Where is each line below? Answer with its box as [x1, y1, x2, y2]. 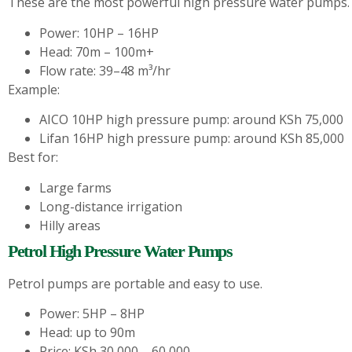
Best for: [8, 148, 58, 167]
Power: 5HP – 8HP [39, 304, 145, 322]
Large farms [39, 178, 112, 196]
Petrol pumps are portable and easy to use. [8, 274, 262, 292]
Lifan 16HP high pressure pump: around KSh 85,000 [39, 130, 344, 148]
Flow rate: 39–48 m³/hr [39, 61, 170, 79]
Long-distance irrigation [39, 197, 182, 215]
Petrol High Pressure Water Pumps [8, 240, 232, 261]
